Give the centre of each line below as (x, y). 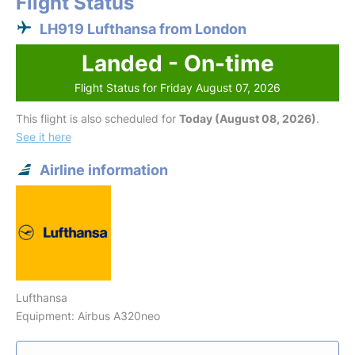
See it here (44, 136)
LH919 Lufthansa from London (143, 29)
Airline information (104, 170)
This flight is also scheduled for (97, 118)
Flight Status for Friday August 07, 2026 (177, 87)
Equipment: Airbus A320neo (88, 315)
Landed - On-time (177, 63)
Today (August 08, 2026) (248, 118)
